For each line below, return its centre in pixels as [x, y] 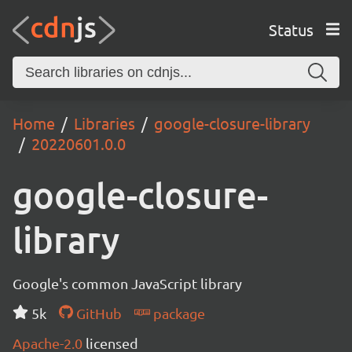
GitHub [97, 313]
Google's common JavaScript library [127, 283]
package [177, 313]
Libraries [104, 123]
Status [291, 29]
